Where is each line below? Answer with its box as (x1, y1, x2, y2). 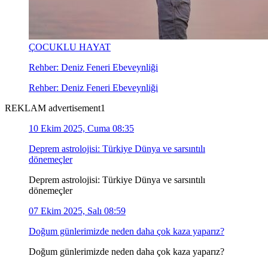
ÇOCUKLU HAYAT (29, 41, 111, 52)
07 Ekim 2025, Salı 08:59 (29, 205, 126, 216)
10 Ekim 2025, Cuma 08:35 (29, 123, 134, 133)
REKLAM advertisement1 (5, 102, 105, 113)
